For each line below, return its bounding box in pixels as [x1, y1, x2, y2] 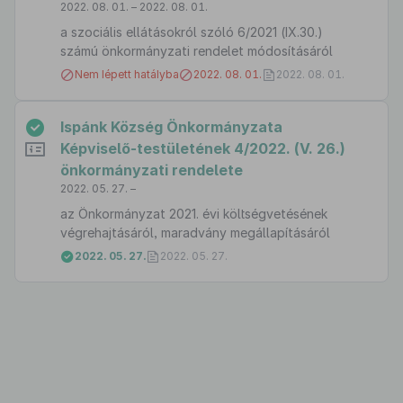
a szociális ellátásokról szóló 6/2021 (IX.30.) [60, 24, 323, 40]
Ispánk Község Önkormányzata [60, 118, 282, 136]
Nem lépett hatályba [75, 67, 179, 81]
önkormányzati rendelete [60, 161, 243, 179]
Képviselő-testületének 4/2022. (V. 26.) [60, 139, 345, 157]
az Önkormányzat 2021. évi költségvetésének [60, 206, 327, 221]
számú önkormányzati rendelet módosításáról [60, 43, 333, 58]
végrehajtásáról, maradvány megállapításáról [60, 225, 330, 240]
